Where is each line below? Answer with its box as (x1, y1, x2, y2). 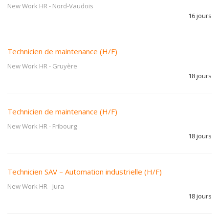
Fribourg (52, 122, 77, 131)
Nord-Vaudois (52, 1, 93, 10)
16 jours (188, 11, 212, 20)
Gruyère (52, 62, 77, 70)
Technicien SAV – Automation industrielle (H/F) (7, 167, 162, 176)
